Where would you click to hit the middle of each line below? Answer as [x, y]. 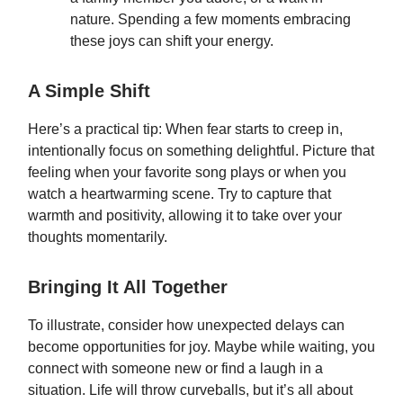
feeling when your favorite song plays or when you [187, 172]
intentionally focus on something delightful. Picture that [201, 151]
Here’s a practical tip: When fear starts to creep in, [185, 129]
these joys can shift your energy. [172, 41]
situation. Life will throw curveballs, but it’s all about [190, 390]
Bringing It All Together [128, 287]
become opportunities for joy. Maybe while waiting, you [201, 347]
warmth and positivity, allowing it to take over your [185, 215]
